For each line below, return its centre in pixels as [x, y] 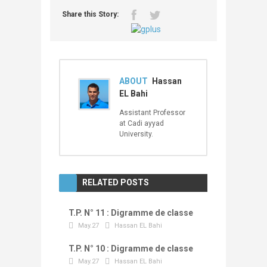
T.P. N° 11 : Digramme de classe [131, 213]
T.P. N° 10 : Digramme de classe [131, 249]
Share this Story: [90, 15]
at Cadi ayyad [142, 124]
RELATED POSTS [116, 183]
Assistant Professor [152, 113]
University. [136, 134]
